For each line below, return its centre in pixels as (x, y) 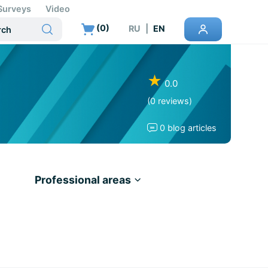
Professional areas (83, 180)
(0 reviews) (170, 101)
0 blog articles (188, 128)
